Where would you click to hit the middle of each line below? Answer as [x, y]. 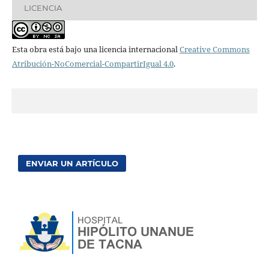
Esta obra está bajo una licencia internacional [95, 50]
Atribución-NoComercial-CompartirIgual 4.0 [92, 64]
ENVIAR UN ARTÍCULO [72, 164]
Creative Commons [214, 50]
